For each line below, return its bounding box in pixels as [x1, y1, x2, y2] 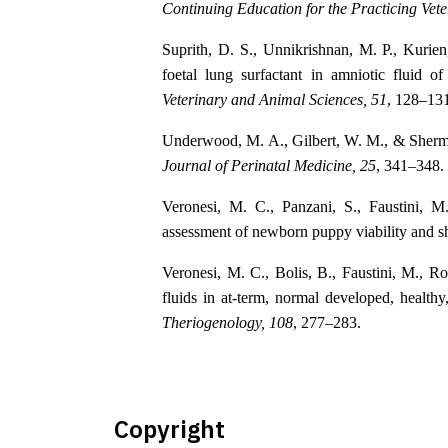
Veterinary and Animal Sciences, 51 [162, 91, 387, 109]
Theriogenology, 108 [162, 314, 293, 332]
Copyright [114, 413, 225, 446]
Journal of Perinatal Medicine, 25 [162, 157, 376, 175]
